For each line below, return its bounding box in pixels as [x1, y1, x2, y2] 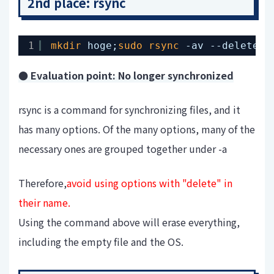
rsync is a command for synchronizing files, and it [18, 102, 240, 117]
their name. [18, 195, 70, 210]
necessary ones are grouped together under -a [18, 141, 227, 157]
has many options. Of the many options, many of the [18, 122, 255, 137]
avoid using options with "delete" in [67, 176, 232, 191]
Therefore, [18, 176, 67, 191]
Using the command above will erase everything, [18, 215, 240, 230]
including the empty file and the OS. [18, 234, 183, 250]
